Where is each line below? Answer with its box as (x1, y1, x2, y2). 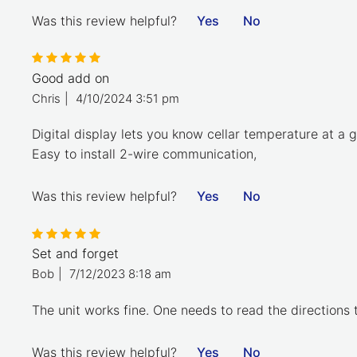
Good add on (32, 70, 109, 87)
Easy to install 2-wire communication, (32, 146, 257, 163)
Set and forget (32, 245, 119, 262)
